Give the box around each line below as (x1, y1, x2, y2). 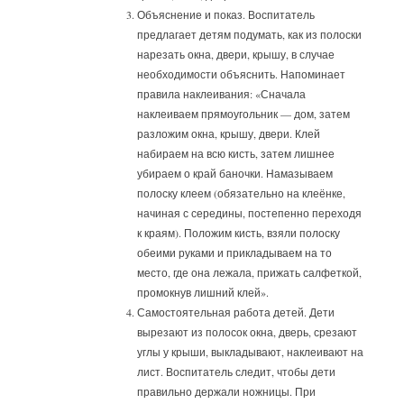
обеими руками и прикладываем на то (137, 245, 333, 261)
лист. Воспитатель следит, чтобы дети (137, 364, 336, 380)
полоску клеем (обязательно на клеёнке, (137, 186, 346, 201)
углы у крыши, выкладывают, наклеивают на (137, 344, 364, 360)
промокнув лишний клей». (137, 285, 270, 300)
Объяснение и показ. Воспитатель (137, 7, 316, 23)
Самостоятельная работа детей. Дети (137, 305, 335, 320)
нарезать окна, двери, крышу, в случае (137, 47, 335, 62)
